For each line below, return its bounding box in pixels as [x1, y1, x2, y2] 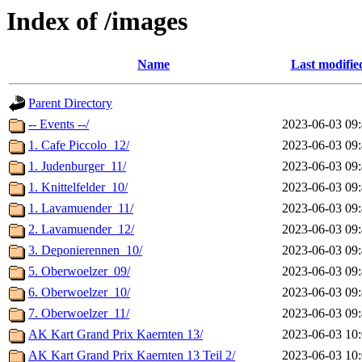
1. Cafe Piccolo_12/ [28, 138, 129, 153]
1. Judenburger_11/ [28, 159, 126, 174]
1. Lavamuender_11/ [28, 201, 133, 216]
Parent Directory [28, 96, 112, 111]
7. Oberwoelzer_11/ [28, 306, 129, 321]
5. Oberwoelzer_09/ [28, 264, 130, 279]
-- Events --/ [28, 117, 89, 132]
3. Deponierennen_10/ [28, 243, 142, 258]
